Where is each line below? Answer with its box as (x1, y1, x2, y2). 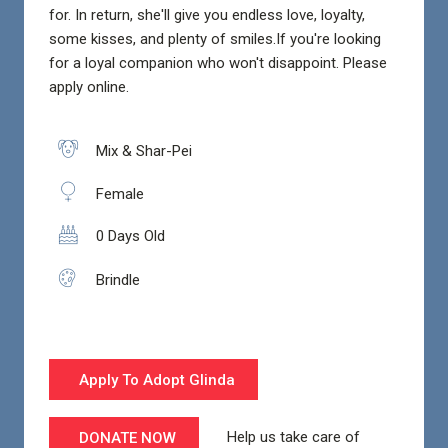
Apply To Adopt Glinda (79, 370, 236, 389)
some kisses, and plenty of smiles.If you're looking (48, 29, 381, 48)
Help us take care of (198, 427, 360, 446)
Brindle (91, 270, 140, 289)
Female (91, 185, 144, 204)
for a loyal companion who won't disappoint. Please (48, 53, 387, 72)
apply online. (48, 77, 133, 96)
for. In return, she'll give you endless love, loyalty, (48, 5, 365, 24)
